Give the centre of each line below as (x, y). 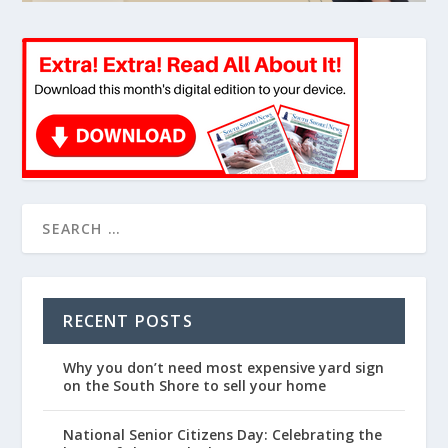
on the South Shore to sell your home (195, 385)
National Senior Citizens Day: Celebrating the (223, 434)
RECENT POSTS (128, 320)
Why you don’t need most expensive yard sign (224, 367)
